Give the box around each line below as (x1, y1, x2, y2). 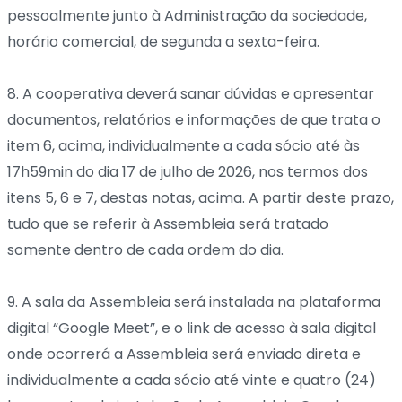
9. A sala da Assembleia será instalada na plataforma (7, 291, 380, 312)
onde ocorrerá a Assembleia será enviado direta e (7, 343, 361, 364)
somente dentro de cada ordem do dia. (7, 239, 284, 260)
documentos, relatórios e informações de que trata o (7, 109, 380, 130)
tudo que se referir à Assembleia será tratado (7, 213, 328, 234)
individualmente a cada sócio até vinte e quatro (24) (7, 369, 376, 390)
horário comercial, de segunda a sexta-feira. (7, 31, 319, 52)
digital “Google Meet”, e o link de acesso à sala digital (7, 317, 376, 338)
